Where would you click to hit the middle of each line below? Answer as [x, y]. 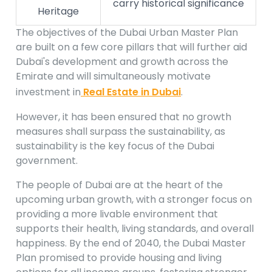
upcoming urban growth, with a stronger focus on [134, 200]
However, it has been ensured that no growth [124, 117]
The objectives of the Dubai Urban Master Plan [127, 33]
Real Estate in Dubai [131, 92]
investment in [48, 92]
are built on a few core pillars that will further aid [131, 47]
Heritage [58, 12]
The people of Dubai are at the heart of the [119, 185]
